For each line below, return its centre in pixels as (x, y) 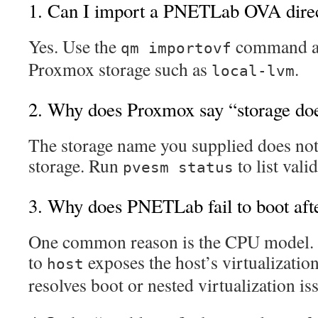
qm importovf (176, 49)
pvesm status (178, 168)
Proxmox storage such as (120, 69)
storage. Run (76, 166)
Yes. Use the (75, 46)
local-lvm (253, 71)
